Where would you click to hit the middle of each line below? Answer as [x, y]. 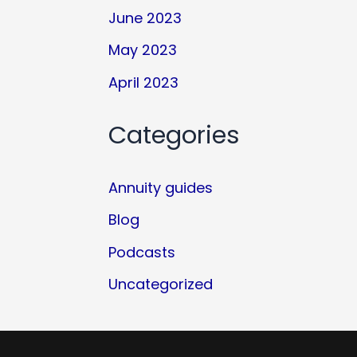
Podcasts [142, 252]
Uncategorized [161, 284]
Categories [174, 135]
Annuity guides [161, 187]
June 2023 [145, 18]
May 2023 [143, 50]
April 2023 [143, 82]
